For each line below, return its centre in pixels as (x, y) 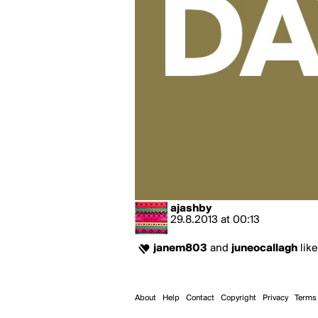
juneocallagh (264, 248)
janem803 (180, 248)
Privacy (275, 298)
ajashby (191, 209)
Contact (200, 298)
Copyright (238, 298)
